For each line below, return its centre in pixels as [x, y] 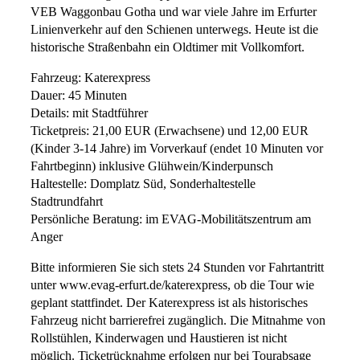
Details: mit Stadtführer [89, 113]
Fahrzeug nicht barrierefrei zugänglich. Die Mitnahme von [178, 321]
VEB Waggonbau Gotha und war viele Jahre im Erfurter [174, 12]
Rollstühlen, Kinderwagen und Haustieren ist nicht [159, 339]
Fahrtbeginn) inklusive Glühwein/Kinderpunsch [152, 166]
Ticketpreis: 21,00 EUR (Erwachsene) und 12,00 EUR [170, 131]
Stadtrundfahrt [67, 202]
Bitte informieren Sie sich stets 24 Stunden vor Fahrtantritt [177, 268]
